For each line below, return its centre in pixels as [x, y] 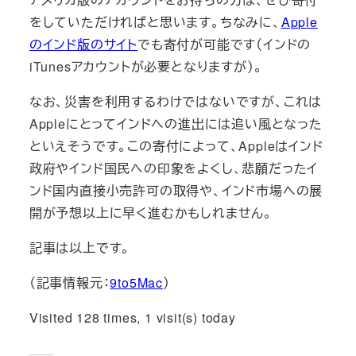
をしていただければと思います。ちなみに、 [155, 22]
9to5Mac [137, 283]
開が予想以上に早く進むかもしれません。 [151, 213]
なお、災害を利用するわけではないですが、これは [176, 102]
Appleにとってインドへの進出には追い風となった [176, 124]
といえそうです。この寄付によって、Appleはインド [176, 146]
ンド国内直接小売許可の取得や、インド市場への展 [176, 191]
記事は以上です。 [80, 248]
